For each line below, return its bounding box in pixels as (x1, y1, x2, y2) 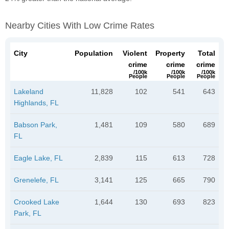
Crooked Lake (14, 197, 59, 206)
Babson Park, (14, 120, 57, 129)
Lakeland (14, 87, 43, 96)
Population (75, 49, 113, 57)
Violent (123, 49, 147, 57)
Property (155, 49, 185, 57)
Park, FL (14, 209, 41, 217)
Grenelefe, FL (14, 175, 59, 184)
